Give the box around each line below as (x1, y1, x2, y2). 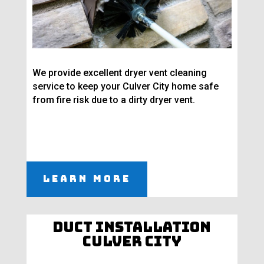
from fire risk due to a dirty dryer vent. (32, 94, 195, 106)
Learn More (42, 173, 131, 186)
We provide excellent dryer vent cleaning (32, 67, 207, 79)
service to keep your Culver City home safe (32, 81, 219, 93)
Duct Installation (52, 218, 212, 237)
